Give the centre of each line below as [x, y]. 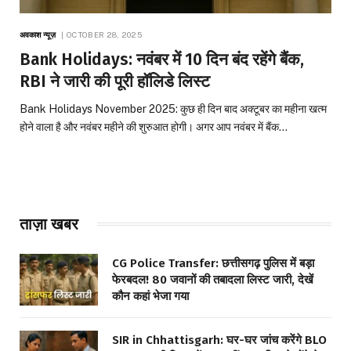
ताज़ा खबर [49, 224]
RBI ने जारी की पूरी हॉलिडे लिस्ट [115, 81]
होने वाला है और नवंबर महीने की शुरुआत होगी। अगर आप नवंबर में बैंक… [154, 127]
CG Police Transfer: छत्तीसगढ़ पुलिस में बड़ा [213, 263]
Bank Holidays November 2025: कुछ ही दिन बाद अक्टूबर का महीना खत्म [173, 109]
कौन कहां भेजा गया [150, 296]
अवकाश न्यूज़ [38, 34]
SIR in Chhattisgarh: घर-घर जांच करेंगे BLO [219, 340]
